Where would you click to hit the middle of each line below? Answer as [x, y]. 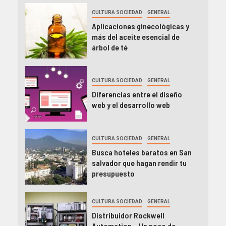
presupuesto [113, 173]
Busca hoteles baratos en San [142, 152]
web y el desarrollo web [131, 105]
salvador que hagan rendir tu [139, 162]
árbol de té [109, 47]
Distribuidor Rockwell [128, 215]
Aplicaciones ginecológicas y [140, 26]
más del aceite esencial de [135, 36]
